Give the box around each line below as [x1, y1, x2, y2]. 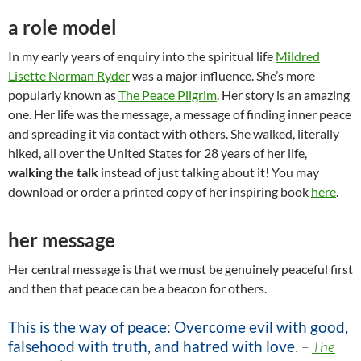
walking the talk [8, 164, 98, 180]
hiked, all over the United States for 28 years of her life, [8, 145, 307, 161]
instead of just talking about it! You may [98, 164, 319, 180]
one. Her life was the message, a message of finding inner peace [8, 106, 351, 122]
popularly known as [8, 87, 118, 103]
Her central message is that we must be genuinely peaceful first [8, 261, 353, 277]
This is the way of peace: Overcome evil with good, [8, 317, 348, 337]
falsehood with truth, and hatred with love [8, 337, 295, 356]
